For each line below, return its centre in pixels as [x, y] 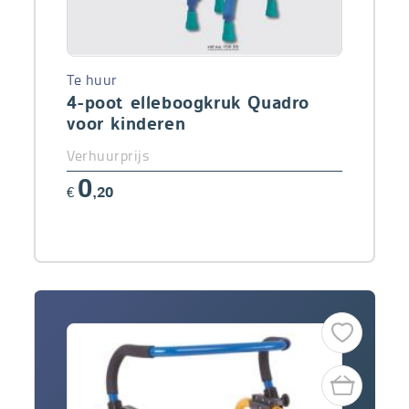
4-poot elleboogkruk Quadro [189, 104]
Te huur [92, 79]
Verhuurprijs [108, 155]
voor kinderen [126, 125]
